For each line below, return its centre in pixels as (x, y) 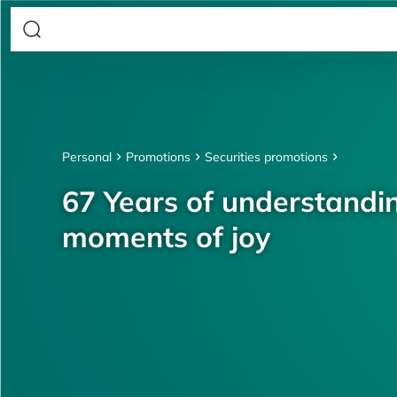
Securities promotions (266, 157)
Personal (87, 157)
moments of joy (166, 237)
